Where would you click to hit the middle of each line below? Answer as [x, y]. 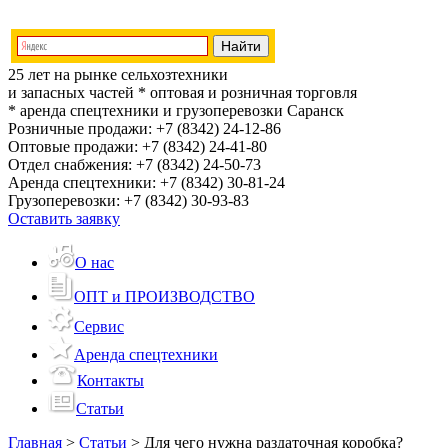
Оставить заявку [64, 218]
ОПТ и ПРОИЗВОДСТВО [164, 296]
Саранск [315, 110]
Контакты [110, 380]
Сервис [99, 326]
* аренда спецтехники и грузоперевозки [147, 110]
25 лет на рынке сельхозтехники [118, 74]
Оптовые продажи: [75, 146]
